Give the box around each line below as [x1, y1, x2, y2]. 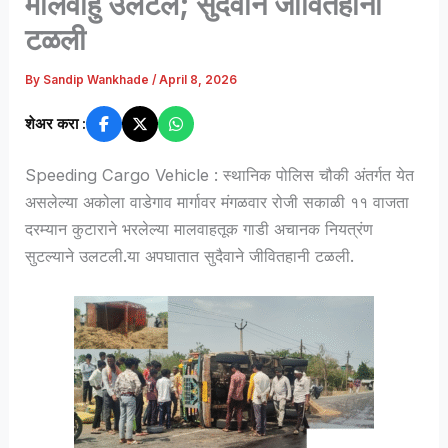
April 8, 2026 [159, 73, 238, 88]
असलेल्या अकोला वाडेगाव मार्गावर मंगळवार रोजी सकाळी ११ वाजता [25, 191, 410, 212]
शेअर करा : [25, 113, 87, 133]
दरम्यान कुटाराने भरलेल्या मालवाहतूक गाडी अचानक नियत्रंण [25, 218, 374, 239]
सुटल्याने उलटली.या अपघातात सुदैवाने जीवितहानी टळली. [25, 245, 355, 266]
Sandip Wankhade [43, 73, 153, 88]
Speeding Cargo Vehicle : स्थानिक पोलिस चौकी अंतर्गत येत [25, 164, 415, 185]
